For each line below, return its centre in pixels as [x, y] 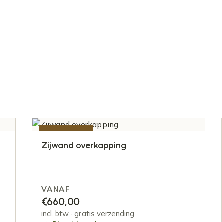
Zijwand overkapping [83, 145]
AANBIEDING [66, 133]
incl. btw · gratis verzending [88, 214]
